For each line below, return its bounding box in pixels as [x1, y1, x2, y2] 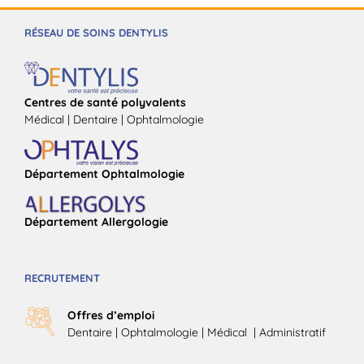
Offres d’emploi [67, 307, 154, 323]
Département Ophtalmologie [24, 166, 184, 181]
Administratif [259, 324, 326, 340]
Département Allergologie [24, 214, 168, 229]
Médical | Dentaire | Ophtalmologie [24, 111, 204, 127]
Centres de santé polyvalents [24, 94, 186, 110]
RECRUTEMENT [24, 271, 100, 284]
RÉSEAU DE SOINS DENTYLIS [24, 25, 168, 39]
